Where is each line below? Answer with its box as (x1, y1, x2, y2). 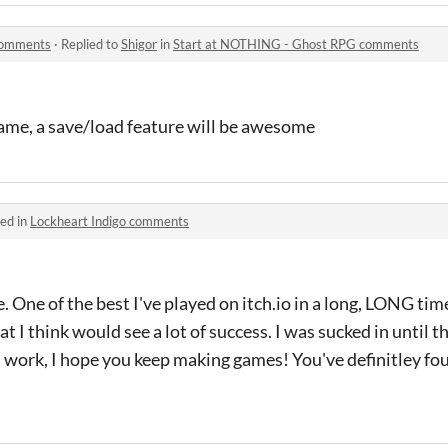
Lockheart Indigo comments (30, 213, 189, 229)
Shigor (121, 36, 157, 52)
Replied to (61, 36, 121, 52)
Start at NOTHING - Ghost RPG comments (173, 36, 419, 52)
